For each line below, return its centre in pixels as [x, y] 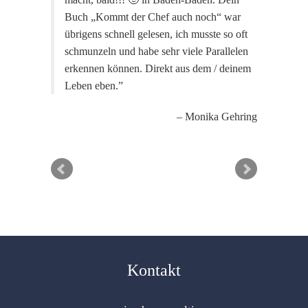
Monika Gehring [221, 117]
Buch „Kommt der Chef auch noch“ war [153, 17]
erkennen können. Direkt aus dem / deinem [158, 68]
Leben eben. [91, 86]
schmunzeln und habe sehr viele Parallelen [156, 51]
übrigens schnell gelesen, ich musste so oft [156, 34]
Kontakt [154, 270]
